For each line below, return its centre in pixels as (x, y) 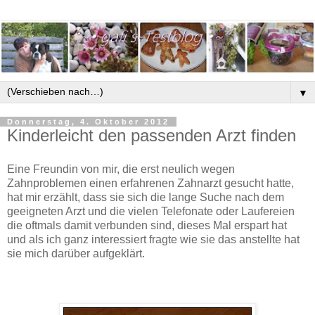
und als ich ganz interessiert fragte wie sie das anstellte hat (153, 239)
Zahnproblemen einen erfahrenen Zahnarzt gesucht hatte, (150, 183)
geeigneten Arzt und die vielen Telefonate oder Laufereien (151, 211)
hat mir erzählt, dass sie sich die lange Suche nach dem (146, 197)
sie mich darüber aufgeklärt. (76, 253)
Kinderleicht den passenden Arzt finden (152, 136)
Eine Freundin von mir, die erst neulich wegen (121, 169)
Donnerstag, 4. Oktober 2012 (88, 122)
